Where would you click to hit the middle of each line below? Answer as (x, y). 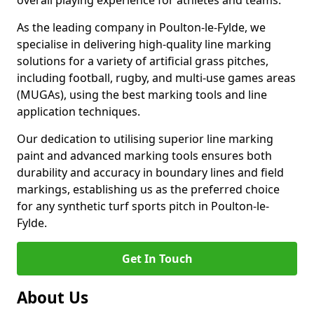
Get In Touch (157, 259)
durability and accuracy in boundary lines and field (150, 172)
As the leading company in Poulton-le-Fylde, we (141, 27)
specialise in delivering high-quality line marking (144, 44)
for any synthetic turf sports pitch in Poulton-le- (143, 206)
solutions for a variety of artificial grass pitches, (143, 61)
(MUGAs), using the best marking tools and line (142, 95)
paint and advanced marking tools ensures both (144, 156)
